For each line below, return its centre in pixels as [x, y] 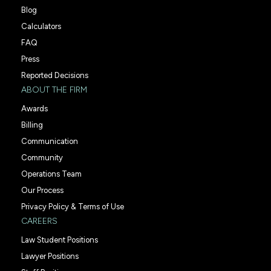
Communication [50, 141]
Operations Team [51, 174]
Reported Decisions [55, 75]
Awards [34, 108]
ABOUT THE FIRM [54, 90]
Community [42, 157]
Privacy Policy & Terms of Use [73, 206]
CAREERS [39, 221]
